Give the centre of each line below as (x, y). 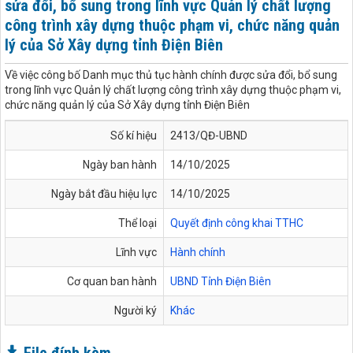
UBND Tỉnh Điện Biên (221, 281)
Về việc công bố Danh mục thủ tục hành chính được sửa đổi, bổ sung (171, 74)
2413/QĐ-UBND (209, 135)
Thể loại (137, 223)
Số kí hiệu (134, 135)
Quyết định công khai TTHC (237, 223)
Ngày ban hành (120, 164)
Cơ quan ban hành (112, 281)
